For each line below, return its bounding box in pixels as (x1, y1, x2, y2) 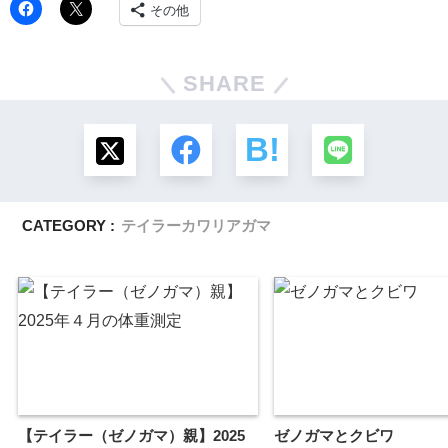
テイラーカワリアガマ (121, 217, 272, 235)
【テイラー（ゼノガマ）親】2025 (18, 427, 245, 445)
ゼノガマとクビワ (274, 427, 394, 445)
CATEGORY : (22, 217, 116, 235)
